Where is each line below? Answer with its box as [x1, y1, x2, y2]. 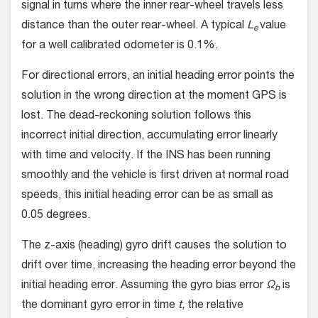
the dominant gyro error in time [21, 300, 178, 312]
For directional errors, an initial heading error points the [21, 71, 295, 83]
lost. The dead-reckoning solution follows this [21, 111, 251, 123]
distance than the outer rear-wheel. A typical [21, 21, 247, 33]
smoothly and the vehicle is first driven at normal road [21, 170, 289, 182]
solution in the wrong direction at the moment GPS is [21, 91, 287, 103]
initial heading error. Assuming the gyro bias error [21, 280, 266, 292]
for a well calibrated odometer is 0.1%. [21, 40, 218, 53]
